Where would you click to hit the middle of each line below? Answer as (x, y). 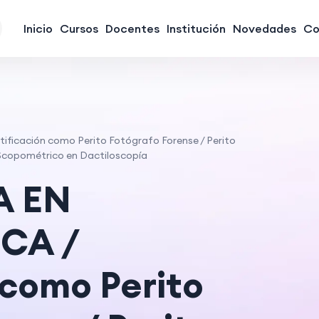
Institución (196, 28)
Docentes (132, 28)
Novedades (264, 28)
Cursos (79, 28)
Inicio (38, 28)
